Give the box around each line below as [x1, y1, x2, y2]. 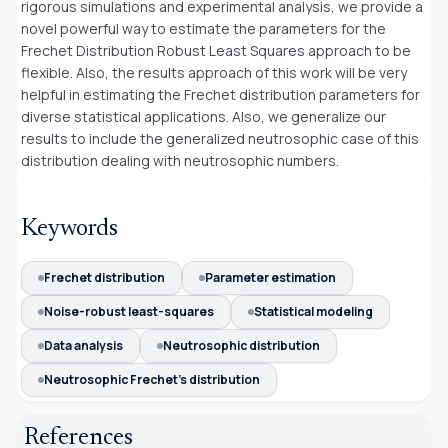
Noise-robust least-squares [44, 302, 214, 320]
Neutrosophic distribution [163, 336, 320, 354]
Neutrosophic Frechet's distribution [44, 370, 260, 388]
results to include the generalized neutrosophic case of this [21, 128, 419, 148]
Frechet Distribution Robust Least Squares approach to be [21, 40, 411, 60]
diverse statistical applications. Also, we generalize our [21, 106, 386, 126]
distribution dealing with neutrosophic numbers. [21, 150, 339, 170]
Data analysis [44, 336, 123, 354]
